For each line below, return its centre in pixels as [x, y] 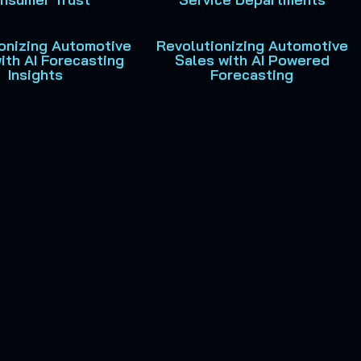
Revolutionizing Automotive [252, 46]
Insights [36, 75]
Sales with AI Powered [252, 60]
